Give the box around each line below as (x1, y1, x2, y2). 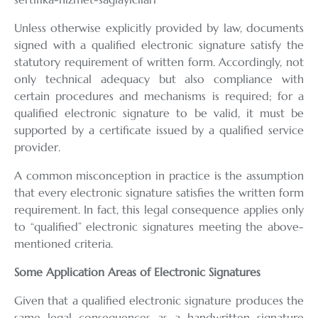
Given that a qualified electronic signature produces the (14, 293, 304, 308)
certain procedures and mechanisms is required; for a (14, 89, 304, 104)
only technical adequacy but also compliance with (14, 72, 304, 87)
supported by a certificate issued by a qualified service (14, 123, 304, 138)
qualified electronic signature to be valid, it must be (14, 106, 304, 121)
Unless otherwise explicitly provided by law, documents (14, 21, 304, 35)
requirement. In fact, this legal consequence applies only (14, 202, 304, 217)
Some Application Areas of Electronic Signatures (14, 265, 261, 280)
